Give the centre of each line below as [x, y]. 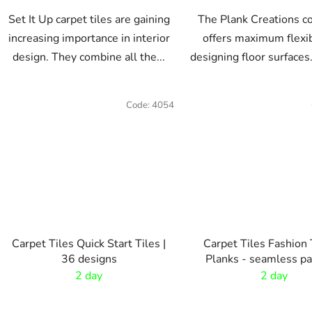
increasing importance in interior [89, 39]
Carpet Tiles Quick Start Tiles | [89, 244]
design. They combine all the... [89, 57]
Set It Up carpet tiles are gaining [89, 20]
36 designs [89, 259]
